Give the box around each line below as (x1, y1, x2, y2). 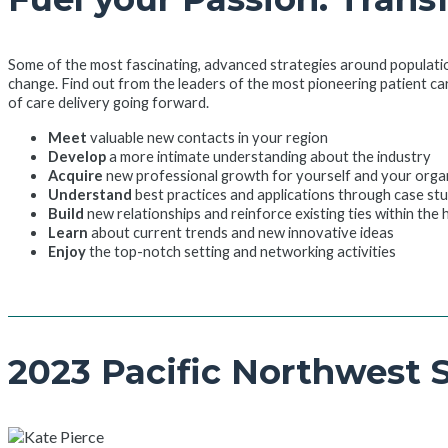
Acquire (48, 166, 103, 184)
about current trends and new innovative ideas (88, 223, 394, 241)
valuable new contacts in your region (87, 128, 328, 146)
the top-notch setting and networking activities (89, 242, 396, 260)
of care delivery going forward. (8, 93, 209, 111)
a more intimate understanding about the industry (106, 147, 431, 165)
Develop (48, 147, 106, 165)
